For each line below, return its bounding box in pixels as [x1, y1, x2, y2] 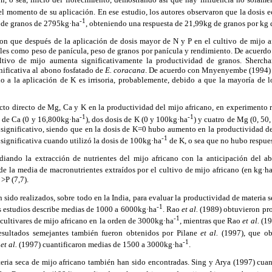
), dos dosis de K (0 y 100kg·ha [85, 114, 188, 124]
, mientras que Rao [179, 216, 243, 226]
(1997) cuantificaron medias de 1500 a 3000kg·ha [17, 239, 183, 249]
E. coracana [104, 66, 145, 75]
